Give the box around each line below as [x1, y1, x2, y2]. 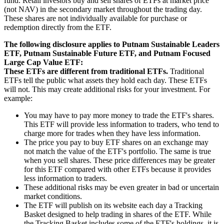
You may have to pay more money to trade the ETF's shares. [24, 111, 214, 120]
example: [4, 94, 32, 103]
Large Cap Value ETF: [4, 58, 83, 67]
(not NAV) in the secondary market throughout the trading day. [4, 5, 202, 14]
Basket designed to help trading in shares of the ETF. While [24, 210, 211, 219]
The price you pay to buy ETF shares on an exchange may [24, 138, 208, 147]
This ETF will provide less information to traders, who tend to [24, 120, 219, 129]
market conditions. [24, 192, 82, 201]
